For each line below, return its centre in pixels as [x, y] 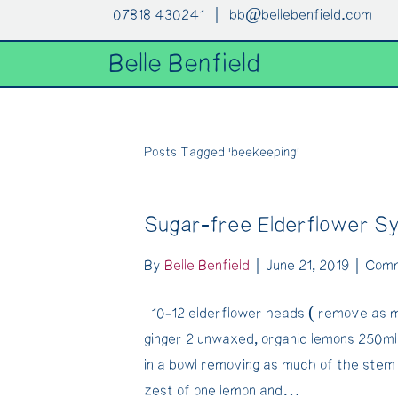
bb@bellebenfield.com [301, 15]
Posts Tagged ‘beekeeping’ [222, 152]
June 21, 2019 [307, 266]
